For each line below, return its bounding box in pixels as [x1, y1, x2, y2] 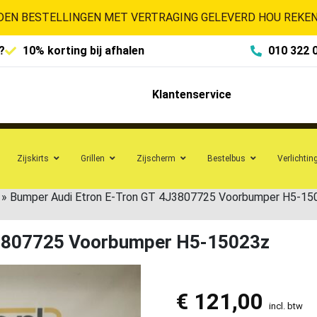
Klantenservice [151, 88, 231, 102]
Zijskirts [17, 153, 49, 163]
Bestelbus [207, 153, 246, 163]
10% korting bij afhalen [23, 44, 144, 57]
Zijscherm [137, 153, 175, 163]
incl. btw [268, 300, 303, 311]
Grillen [81, 153, 105, 163]
